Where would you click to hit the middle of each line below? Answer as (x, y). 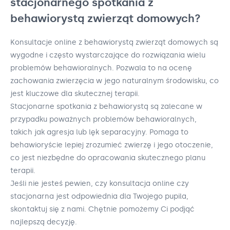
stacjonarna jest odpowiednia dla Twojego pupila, (99, 197)
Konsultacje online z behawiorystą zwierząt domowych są (114, 43)
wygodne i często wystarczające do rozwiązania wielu (108, 55)
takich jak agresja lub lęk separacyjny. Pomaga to (99, 132)
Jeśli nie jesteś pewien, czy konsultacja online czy (100, 184)
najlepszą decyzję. (44, 222)
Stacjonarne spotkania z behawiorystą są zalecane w (106, 107)
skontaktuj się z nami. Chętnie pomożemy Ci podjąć (102, 209)
